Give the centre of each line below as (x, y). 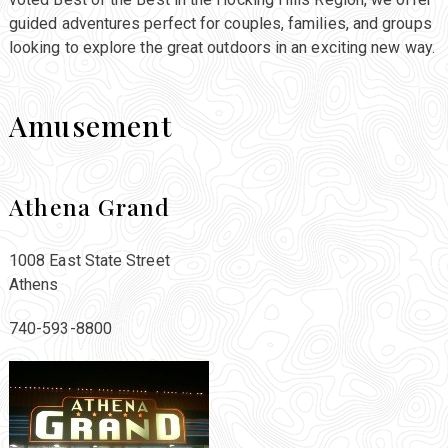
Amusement (90, 126)
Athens (33, 285)
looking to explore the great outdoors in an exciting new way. (221, 48)
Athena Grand (89, 207)
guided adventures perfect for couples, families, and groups (220, 24)
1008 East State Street (89, 261)
